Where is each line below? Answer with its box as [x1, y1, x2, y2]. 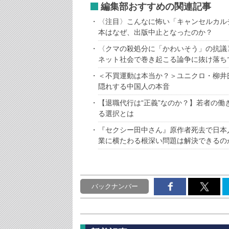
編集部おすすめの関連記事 [101, 1, 211, 12]
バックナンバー [91, 182, 138, 190]
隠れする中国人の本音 [98, 82, 170, 90]
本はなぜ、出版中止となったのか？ [98, 28, 213, 36]
